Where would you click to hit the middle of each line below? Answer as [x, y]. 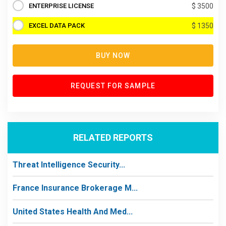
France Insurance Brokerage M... [75, 188]
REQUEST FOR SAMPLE [113, 86]
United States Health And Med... [73, 211]
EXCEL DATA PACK [57, 25]
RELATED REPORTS [113, 137]
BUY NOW [113, 55]
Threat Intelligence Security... [69, 164]
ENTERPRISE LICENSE [61, 6]
